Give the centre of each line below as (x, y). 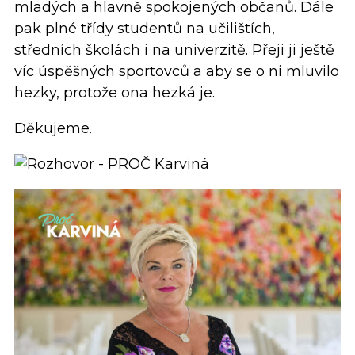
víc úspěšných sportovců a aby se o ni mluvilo (177, 71)
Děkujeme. (53, 128)
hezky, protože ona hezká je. (115, 92)
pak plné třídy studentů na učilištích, (145, 28)
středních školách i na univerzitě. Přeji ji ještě (174, 50)
